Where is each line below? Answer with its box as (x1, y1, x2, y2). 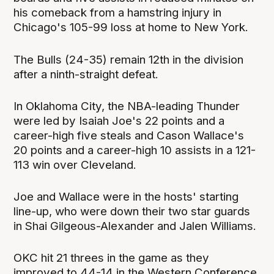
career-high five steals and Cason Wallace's (13, 128, 245, 143)
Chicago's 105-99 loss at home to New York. (13, 20, 249, 35)
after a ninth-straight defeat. (13, 67, 159, 81)
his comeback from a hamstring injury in (13, 6, 222, 20)
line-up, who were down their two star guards (13, 204, 251, 218)
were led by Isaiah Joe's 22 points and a (13, 113, 225, 128)
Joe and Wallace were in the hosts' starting (13, 189, 239, 204)
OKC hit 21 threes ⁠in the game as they (13, 250, 210, 265)
